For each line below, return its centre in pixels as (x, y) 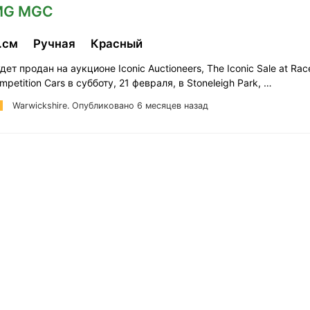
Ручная (57, 43)
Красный (118, 43)
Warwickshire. (42, 105)
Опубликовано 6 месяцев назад (140, 105)
